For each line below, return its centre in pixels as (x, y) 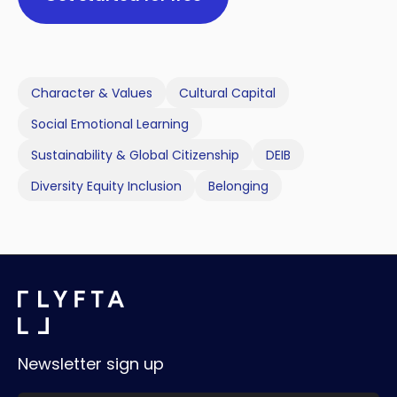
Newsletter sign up (91, 364)
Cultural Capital (227, 93)
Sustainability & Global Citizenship (135, 155)
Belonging (238, 186)
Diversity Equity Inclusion (106, 186)
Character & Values (92, 93)
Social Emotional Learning (110, 124)
